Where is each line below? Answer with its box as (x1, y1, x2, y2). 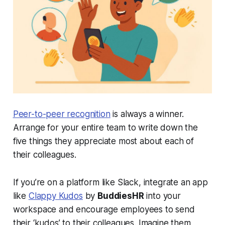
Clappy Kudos (28, 191, 83, 201)
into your (144, 191, 181, 201)
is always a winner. (110, 109, 184, 120)
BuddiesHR (97, 191, 144, 201)
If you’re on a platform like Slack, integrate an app (13, 177, 208, 188)
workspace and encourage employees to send (13, 204, 195, 215)
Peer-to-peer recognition (13, 109, 110, 120)
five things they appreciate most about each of (13, 136, 194, 147)
